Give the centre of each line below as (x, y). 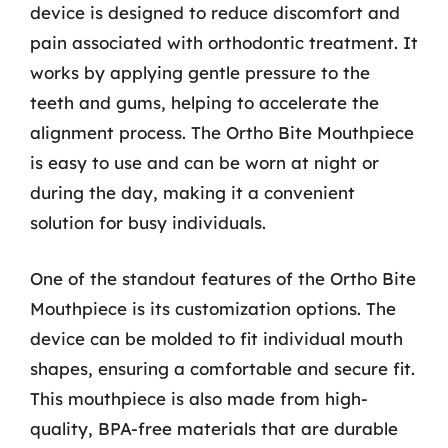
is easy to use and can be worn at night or (204, 162)
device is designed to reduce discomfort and (215, 12)
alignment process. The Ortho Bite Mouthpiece (222, 132)
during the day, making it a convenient (192, 192)
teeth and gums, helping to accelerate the (204, 102)
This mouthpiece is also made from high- (199, 398)
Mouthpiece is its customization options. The (213, 308)
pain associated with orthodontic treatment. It (224, 42)
